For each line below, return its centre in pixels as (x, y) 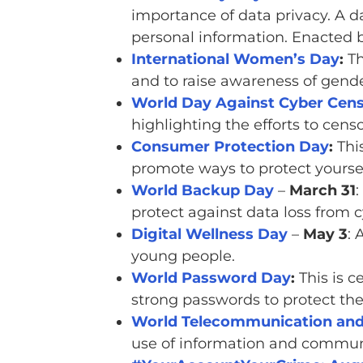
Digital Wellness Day (209, 235)
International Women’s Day (235, 60)
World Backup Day (202, 191)
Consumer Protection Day (230, 147)
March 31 (322, 191)
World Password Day (211, 278)
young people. (183, 256)
